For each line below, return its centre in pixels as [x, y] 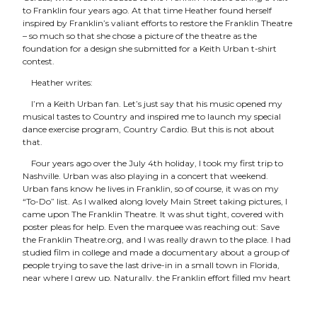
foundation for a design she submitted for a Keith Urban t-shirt [150, 48]
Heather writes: [62, 82]
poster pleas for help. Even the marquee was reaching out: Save [151, 226]
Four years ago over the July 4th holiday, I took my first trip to [157, 163]
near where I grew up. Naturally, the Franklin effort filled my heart [157, 277]
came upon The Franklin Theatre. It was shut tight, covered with [154, 214]
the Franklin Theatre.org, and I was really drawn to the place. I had [157, 239]
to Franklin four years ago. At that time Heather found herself [148, 10]
